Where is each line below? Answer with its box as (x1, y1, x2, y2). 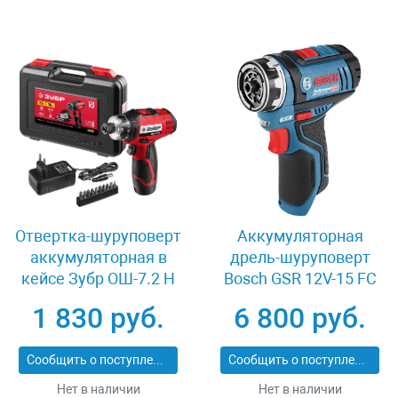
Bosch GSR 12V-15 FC (223, 269, 377, 288)
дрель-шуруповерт (229, 248, 370, 267)
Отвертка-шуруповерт (15, 227, 181, 245)
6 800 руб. (234, 301, 366, 335)
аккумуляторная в (29, 248, 167, 267)
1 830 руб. (32, 301, 164, 335)
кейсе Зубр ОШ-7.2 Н (21, 269, 175, 288)
